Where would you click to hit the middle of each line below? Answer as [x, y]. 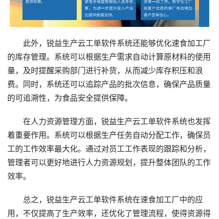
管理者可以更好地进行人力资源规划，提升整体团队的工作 [109, 163]
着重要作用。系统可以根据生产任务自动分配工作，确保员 [109, 135]
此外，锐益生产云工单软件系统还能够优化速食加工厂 [109, 43]
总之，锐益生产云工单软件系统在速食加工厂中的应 [105, 200]
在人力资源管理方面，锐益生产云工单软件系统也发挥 [109, 121]
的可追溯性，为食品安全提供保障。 [70, 98]
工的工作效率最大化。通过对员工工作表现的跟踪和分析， [109, 149]
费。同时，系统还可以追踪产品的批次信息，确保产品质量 [109, 84]
